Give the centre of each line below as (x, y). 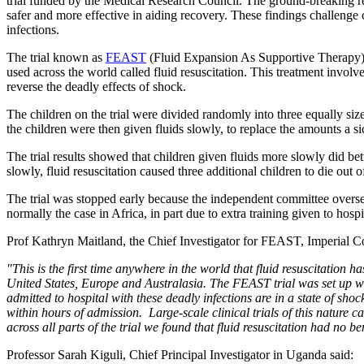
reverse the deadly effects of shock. (100, 86)
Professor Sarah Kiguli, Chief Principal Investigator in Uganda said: (180, 354)
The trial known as (56, 57)
